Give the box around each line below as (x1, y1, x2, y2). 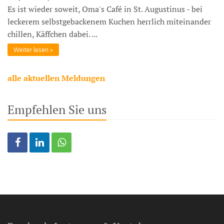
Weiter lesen (13, 46, 48, 53)
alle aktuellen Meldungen (7, 72, 105, 83)
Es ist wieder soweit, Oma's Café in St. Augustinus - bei (7, 3, 202, 14)
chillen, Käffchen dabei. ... (7, 28, 97, 39)
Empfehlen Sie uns (7, 101, 106, 117)
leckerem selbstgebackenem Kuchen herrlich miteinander (7, 15, 211, 27)
